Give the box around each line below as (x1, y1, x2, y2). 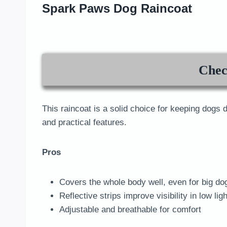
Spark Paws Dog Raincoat (42, 2, 192, 16)
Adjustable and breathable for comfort (59, 205, 201, 215)
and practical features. (42, 118, 127, 128)
